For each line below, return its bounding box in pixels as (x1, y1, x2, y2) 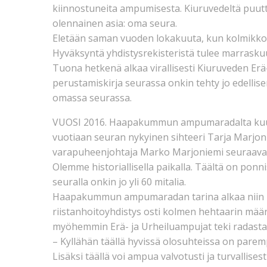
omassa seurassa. (52, 91, 132, 104)
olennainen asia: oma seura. (52, 16, 177, 30)
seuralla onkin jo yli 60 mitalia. (52, 175, 186, 188)
